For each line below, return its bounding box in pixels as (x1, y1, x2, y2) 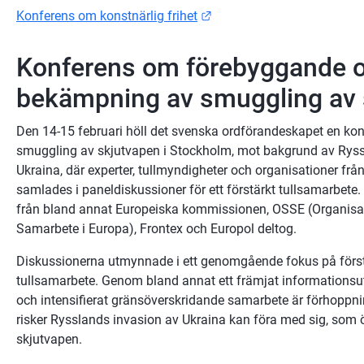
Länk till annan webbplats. (211, 6, 362, 23)
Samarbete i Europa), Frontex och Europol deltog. (16, 220, 297, 236)
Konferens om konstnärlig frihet (16, 7, 197, 24)
